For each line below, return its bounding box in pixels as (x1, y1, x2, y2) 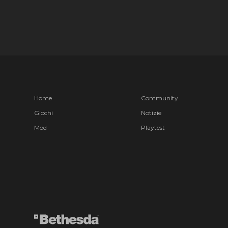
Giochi (34, 108, 53, 117)
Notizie (140, 108, 161, 117)
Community (140, 94, 178, 102)
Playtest (140, 123, 165, 131)
